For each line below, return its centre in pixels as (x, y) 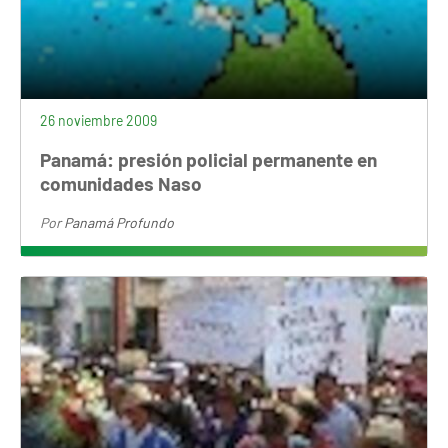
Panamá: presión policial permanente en (209, 159)
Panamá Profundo (119, 222)
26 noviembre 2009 (99, 121)
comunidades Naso (121, 183)
